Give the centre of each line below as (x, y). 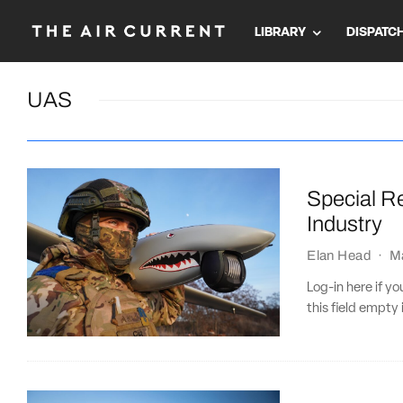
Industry (345, 224)
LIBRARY (280, 32)
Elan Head (340, 255)
